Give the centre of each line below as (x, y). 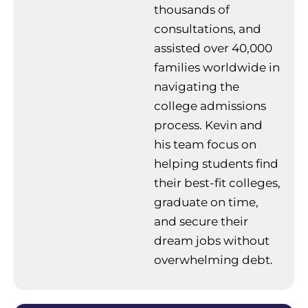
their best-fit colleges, (217, 183)
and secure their (201, 221)
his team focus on (205, 144)
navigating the (197, 86)
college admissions (210, 106)
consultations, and (208, 29)
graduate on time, (206, 202)
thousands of (192, 9)
